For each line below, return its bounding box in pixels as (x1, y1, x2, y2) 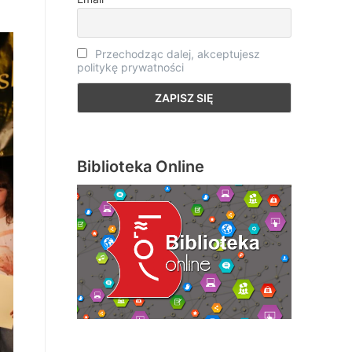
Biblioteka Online (76, 156, 204, 176)
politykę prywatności (76, 60, 184, 74)
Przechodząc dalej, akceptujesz (95, 46, 261, 60)
